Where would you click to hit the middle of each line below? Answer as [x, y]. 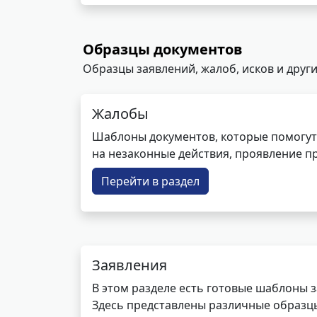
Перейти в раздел [150, 181]
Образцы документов [163, 49]
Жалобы [120, 114]
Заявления [129, 265]
